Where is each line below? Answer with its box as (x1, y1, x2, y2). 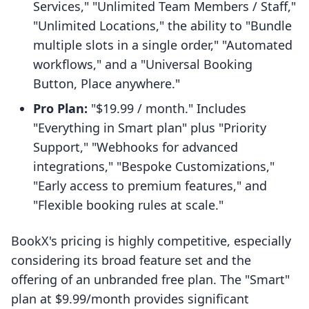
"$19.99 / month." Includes (88, 100, 246, 117)
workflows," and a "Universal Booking (33, 56, 252, 73)
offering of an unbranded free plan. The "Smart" (11, 271, 290, 288)
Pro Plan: (33, 100, 88, 117)
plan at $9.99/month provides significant (11, 290, 249, 308)
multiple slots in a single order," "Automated (33, 37, 292, 54)
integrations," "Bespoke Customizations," (33, 158, 275, 175)
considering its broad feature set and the (11, 252, 251, 269)
